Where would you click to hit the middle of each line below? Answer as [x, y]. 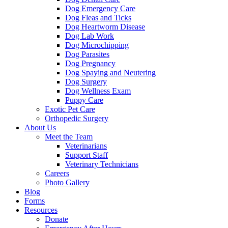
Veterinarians [86, 146]
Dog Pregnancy [90, 63]
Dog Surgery [86, 82]
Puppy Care [84, 100]
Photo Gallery [67, 182]
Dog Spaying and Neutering [110, 73]
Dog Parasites [87, 54]
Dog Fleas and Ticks [98, 18]
